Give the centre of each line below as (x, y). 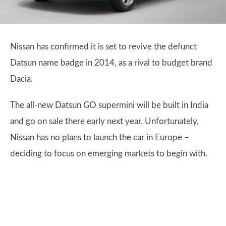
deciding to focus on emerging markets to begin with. (109, 154)
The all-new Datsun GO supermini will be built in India (109, 105)
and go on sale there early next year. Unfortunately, (104, 121)
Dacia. (21, 79)
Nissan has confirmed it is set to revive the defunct (103, 47)
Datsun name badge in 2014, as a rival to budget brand (111, 63)
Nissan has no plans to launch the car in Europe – (100, 137)
